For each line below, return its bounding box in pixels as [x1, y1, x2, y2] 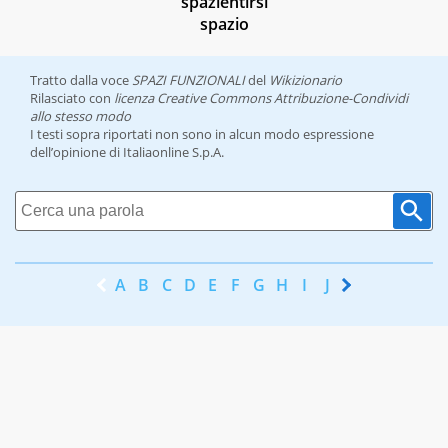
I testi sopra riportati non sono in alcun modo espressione [30, 125, 374, 144]
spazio [199, 13, 249, 36]
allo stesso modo [30, 107, 131, 126]
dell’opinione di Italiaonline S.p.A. [30, 143, 224, 162]
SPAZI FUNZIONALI [132, 71, 245, 90]
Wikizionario [269, 71, 342, 90]
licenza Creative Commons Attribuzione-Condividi [114, 89, 408, 108]
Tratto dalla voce [30, 71, 132, 90]
